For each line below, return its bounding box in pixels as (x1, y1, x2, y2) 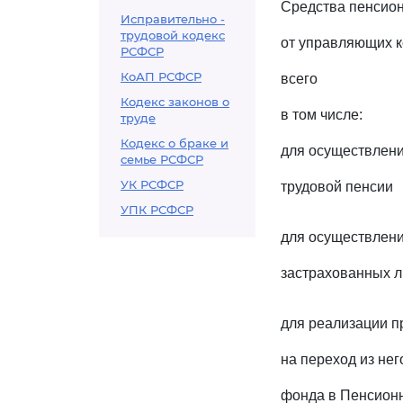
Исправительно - (121, 12, 225, 26)
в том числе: (281, 107, 363, 122)
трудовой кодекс (121, 28, 225, 42)
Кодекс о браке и (121, 136, 228, 150)
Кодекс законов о (121, 94, 229, 109)
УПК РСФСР (121, 202, 193, 217)
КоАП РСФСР (121, 69, 201, 84)
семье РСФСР (121, 152, 203, 166)
